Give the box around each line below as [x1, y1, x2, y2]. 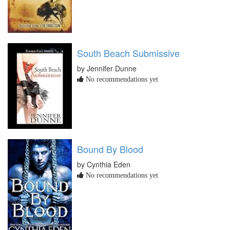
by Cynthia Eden [77, 159, 130, 169]
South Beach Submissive [77, 46, 180, 60]
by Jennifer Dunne [77, 63, 137, 73]
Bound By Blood [77, 142, 143, 156]
